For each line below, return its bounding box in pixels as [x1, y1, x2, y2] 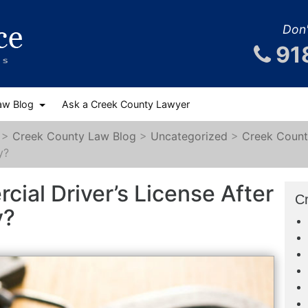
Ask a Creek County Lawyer [61, 98, 190, 110]
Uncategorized [151, 129, 228, 143]
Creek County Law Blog [12, 129, 136, 143]
